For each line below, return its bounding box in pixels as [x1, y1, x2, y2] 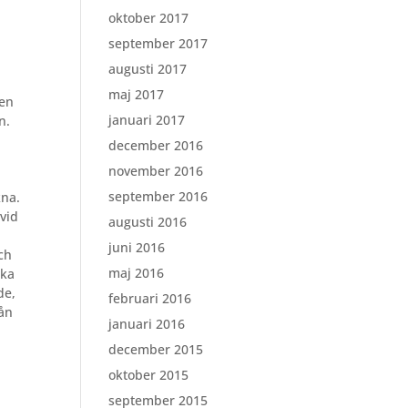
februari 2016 [108, 290, 192, 307]
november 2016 [108, 162, 204, 179]
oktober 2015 [108, 366, 189, 383]
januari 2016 [108, 315, 186, 332]
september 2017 [108, 35, 209, 52]
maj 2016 [108, 264, 165, 281]
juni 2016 [108, 239, 166, 256]
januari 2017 [108, 111, 186, 128]
